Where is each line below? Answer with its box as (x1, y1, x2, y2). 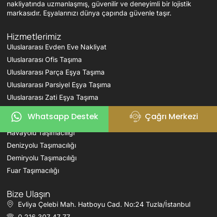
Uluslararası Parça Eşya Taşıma (7, 67, 105, 76)
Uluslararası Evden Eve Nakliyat (7, 42, 107, 51)
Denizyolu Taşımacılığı (7, 140, 76, 149)
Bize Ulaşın (7, 187, 50, 200)
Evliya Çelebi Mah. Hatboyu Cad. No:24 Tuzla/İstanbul (17, 200, 190, 208)
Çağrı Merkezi (144, 111, 198, 123)
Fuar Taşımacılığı (7, 166, 59, 174)
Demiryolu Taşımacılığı (7, 153, 77, 162)
